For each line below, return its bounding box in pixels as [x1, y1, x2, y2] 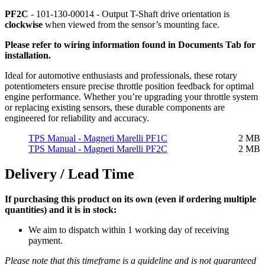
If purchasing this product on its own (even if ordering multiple [5, 193, 256, 204]
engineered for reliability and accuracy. [5, 112, 149, 123]
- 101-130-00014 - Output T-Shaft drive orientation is [28, 8, 230, 19]
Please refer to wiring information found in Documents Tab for [5, 39, 256, 50]
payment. [28, 235, 63, 245]
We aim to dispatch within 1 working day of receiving [28, 224, 229, 235]
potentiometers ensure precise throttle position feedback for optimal [5, 80, 254, 91]
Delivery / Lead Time [5, 166, 134, 182]
